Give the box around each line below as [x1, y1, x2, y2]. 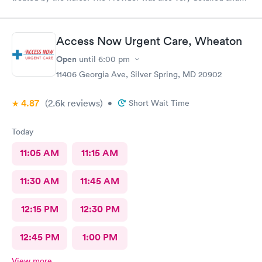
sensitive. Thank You [49, 6, 88, 17]
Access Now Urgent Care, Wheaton [56, 34, 242, 48]
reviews [65, 97, 100, 109]
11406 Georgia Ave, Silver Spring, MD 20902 [56, 69, 222, 80]
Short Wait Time [129, 98, 189, 108]
